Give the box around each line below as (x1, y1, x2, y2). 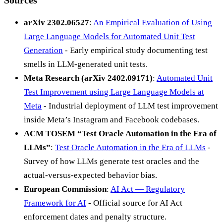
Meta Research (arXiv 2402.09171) (24, 73, 153, 83)
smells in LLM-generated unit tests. (24, 59, 148, 69)
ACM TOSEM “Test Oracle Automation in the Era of (24, 128, 217, 138)
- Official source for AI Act (86, 198, 182, 208)
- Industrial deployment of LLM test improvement (42, 101, 218, 111)
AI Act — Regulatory (111, 184, 185, 194)
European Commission (24, 184, 107, 194)
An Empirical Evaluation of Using (93, 17, 212, 27)
